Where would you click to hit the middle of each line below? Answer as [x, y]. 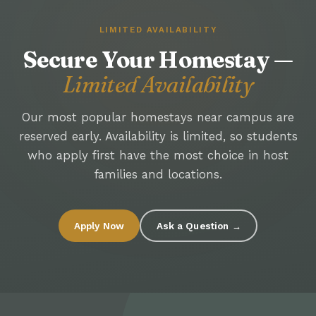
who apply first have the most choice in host [158, 156]
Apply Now [99, 226]
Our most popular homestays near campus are [158, 117]
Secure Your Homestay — [158, 60]
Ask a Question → [199, 226]
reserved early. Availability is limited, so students [158, 136]
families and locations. [158, 175]
